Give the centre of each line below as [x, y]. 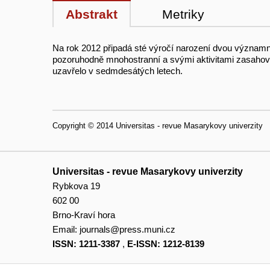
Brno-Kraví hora [84, 215]
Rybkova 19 [76, 186]
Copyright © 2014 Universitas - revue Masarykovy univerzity [158, 126]
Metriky [183, 14]
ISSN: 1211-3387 [86, 243]
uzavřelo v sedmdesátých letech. [118, 71]
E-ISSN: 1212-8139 [166, 243]
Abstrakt [92, 14]
